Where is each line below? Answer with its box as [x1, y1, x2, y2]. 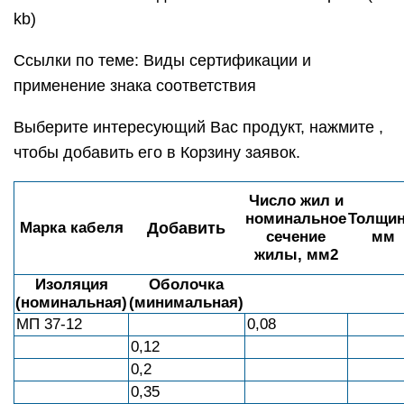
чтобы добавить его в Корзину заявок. [14, 143, 300, 161]
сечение [266, 228, 326, 245]
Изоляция [34, 276, 108, 293]
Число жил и [248, 192, 344, 209]
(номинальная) [15, 294, 127, 311]
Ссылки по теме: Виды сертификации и [14, 51, 311, 69]
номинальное [245, 210, 346, 227]
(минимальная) [129, 294, 243, 311]
